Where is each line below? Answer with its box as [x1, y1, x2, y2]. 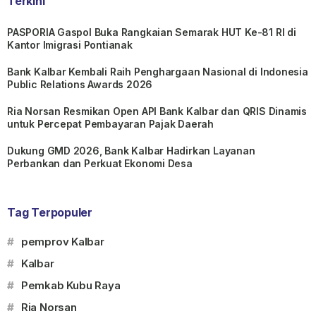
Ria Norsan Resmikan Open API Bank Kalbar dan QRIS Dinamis [7, 104, 308, 117]
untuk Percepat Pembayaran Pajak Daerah [7, 117, 214, 130]
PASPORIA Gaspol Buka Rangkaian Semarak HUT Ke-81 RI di [7, 25, 296, 38]
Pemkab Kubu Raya [20, 278, 121, 292]
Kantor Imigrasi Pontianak [7, 38, 133, 51]
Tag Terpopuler [7, 205, 93, 219]
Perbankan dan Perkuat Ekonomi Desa [7, 157, 193, 169]
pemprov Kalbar [20, 234, 104, 248]
